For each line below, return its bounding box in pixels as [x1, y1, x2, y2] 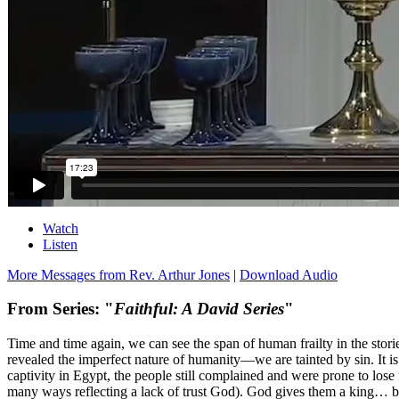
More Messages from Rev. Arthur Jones [7, 266, 230, 282]
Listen [43, 236, 77, 252]
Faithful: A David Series [114, 299, 284, 319]
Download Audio [240, 266, 338, 282]
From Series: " [7, 299, 114, 319]
